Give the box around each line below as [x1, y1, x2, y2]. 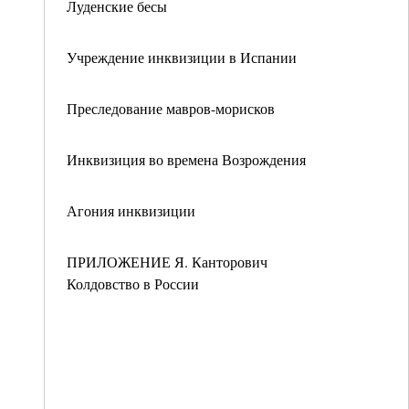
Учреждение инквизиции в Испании [67, 47, 297, 67]
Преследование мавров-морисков [67, 99, 275, 118]
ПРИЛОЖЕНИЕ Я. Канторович [67, 252, 267, 271]
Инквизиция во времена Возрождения [67, 150, 306, 169]
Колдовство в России [67, 274, 199, 293]
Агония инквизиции [67, 201, 195, 220]
